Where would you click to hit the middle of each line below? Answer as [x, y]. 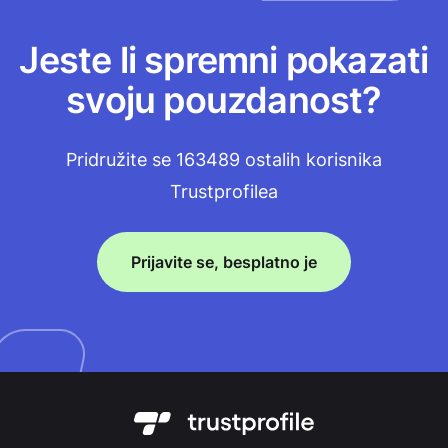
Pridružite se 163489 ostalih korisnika [224, 159]
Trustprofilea [224, 191]
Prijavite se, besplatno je [224, 262]
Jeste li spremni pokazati [224, 60]
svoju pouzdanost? [224, 100]
